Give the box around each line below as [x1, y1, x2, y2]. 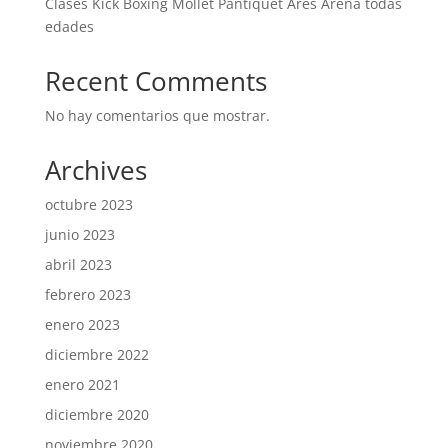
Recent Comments [44, 63, 267, 99]
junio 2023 [44, 225, 115, 244]
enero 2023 [44, 315, 120, 334]
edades [44, 17, 94, 36]
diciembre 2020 [44, 405, 149, 424]
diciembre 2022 [44, 345, 149, 364]
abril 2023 [44, 255, 112, 274]
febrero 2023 [44, 285, 131, 304]
